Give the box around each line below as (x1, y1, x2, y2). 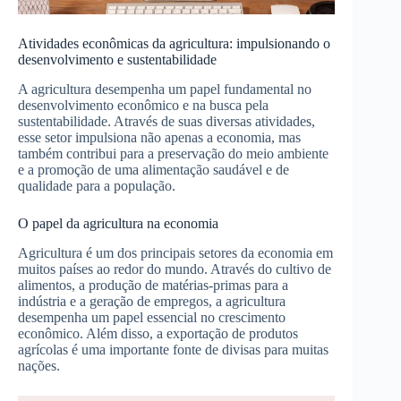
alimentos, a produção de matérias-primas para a (18, 277, 288, 293)
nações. (18, 357, 60, 373)
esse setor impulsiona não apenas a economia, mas (18, 129, 301, 145)
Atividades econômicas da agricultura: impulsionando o (18, 36, 330, 52)
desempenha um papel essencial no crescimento (18, 309, 286, 325)
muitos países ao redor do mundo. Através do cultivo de (18, 260, 331, 277)
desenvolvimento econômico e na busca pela (18, 97, 269, 113)
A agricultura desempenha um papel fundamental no (18, 81, 311, 97)
